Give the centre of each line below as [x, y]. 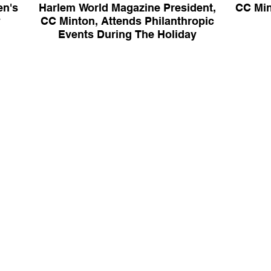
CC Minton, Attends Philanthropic [127, 21]
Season [127, 47]
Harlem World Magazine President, [127, 8]
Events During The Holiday [127, 34]
